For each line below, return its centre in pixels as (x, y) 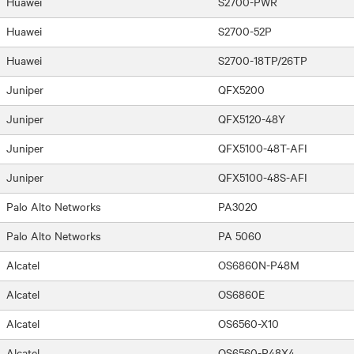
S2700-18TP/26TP (263, 60)
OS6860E (241, 294)
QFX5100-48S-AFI (263, 177)
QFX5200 (241, 89)
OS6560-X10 (249, 323)
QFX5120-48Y (252, 118)
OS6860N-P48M (259, 264)
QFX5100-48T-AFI (263, 147)
